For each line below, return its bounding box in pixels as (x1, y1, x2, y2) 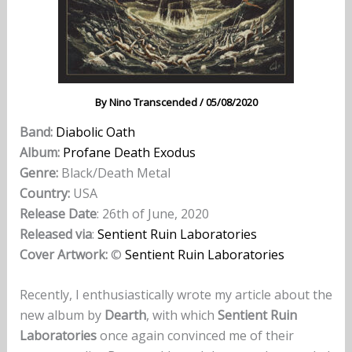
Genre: (19, 163, 58, 181)
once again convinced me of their (96, 327, 294, 345)
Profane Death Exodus (62, 143, 196, 161)
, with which (145, 306, 218, 324)
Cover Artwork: (19, 245, 108, 263)
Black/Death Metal (57, 163, 170, 181)
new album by (19, 306, 104, 324)
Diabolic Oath (55, 123, 135, 141)
